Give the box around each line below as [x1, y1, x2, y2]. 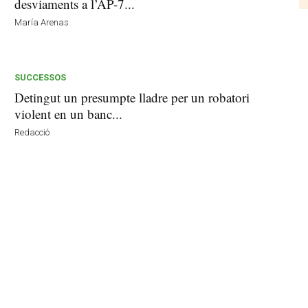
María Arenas [14, 17, 69, 28]
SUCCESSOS [14, 72, 67, 83]
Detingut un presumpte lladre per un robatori [14, 89, 250, 107]
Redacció [14, 127, 50, 138]
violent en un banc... [14, 105, 123, 123]
